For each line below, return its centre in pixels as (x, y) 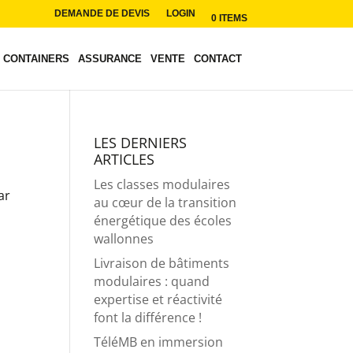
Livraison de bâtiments (162, 263)
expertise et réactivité (158, 299)
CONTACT (217, 59)
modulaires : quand (152, 281)
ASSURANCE (110, 59)
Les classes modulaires (162, 184)
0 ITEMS (229, 18)
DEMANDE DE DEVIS (102, 14)
